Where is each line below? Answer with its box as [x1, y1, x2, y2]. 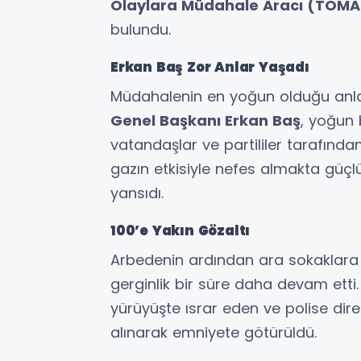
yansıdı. [110, 183, 164, 204]
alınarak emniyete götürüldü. [110, 322, 317, 343]
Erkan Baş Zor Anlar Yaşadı [110, 58, 309, 77]
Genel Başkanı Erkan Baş [110, 110, 301, 131]
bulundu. [110, 19, 171, 40]
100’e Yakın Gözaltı [110, 222, 251, 241]
